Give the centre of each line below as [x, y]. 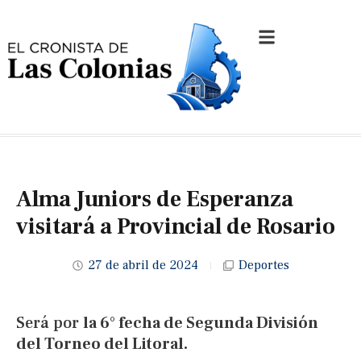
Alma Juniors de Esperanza [155, 199]
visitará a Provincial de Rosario [176, 227]
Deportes [263, 266]
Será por [50, 324]
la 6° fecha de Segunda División [201, 324]
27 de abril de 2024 [143, 266]
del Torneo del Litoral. [102, 344]
